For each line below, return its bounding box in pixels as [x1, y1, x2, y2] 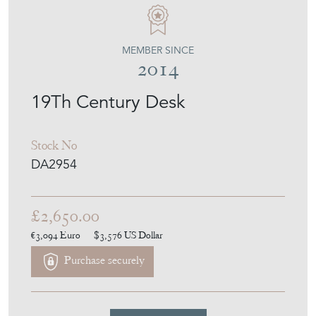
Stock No [31, 181, 77, 197]
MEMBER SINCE [122, 87, 194, 101]
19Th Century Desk [31, 134, 186, 157]
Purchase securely [61, 298, 145, 312]
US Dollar [124, 272, 163, 286]
